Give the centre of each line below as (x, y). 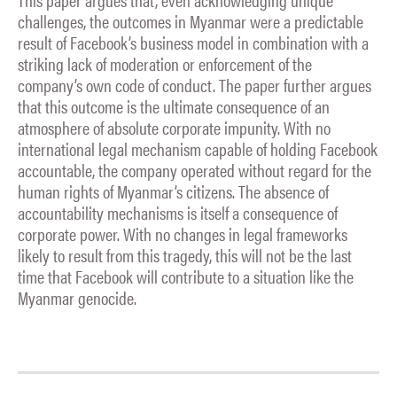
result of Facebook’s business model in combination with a (193, 42)
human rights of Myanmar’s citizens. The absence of (173, 191)
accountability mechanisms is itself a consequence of (178, 212)
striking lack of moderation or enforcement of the (165, 63)
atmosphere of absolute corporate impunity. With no (174, 127)
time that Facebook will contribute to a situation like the (186, 276)
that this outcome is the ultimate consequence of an (174, 105)
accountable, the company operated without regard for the (195, 169)
